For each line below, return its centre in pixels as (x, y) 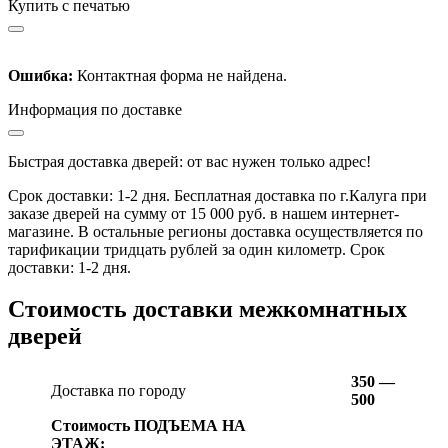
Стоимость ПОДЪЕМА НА (148, 426)
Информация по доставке (95, 109)
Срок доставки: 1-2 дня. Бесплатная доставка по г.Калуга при (217, 195)
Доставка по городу (118, 391)
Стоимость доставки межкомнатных (207, 309)
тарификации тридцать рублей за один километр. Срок (196, 249)
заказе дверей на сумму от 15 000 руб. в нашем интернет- (203, 213)
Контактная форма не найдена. (180, 75)
